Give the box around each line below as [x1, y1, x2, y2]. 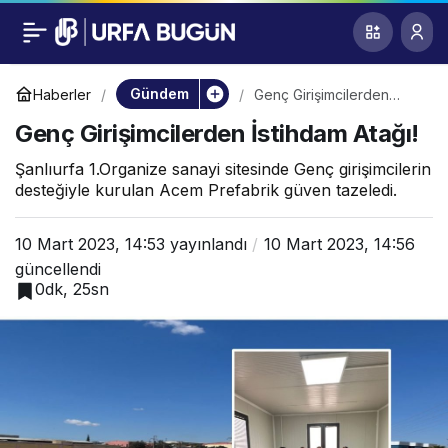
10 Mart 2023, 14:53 [15, 234, 165, 254]
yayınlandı [165, 234, 247, 254]
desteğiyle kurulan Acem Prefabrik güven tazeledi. [15, 180, 397, 200]
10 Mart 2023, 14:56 [264, 234, 415, 254]
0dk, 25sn [35, 279, 109, 299]
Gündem [129, 85, 189, 102]
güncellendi [15, 259, 101, 279]
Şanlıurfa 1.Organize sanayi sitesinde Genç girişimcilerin [15, 159, 431, 179]
